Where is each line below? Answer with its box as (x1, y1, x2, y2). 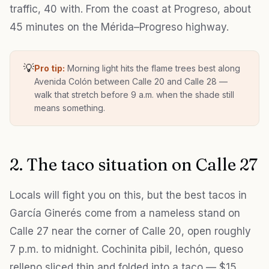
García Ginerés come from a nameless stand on (10, 207, 240, 220)
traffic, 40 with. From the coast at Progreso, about (10, 3, 251, 16)
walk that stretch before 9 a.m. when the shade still (34, 89, 234, 100)
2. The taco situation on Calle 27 (10, 154, 258, 175)
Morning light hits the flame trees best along (65, 63, 240, 74)
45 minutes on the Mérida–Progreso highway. (10, 21, 229, 34)
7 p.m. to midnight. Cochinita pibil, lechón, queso (10, 243, 243, 256)
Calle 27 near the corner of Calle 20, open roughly (10, 225, 251, 238)
